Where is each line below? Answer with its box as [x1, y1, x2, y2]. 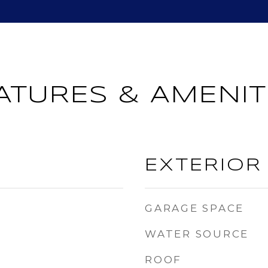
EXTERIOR [145, 157, 262, 174]
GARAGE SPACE [145, 202, 244, 214]
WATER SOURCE [145, 228, 249, 240]
